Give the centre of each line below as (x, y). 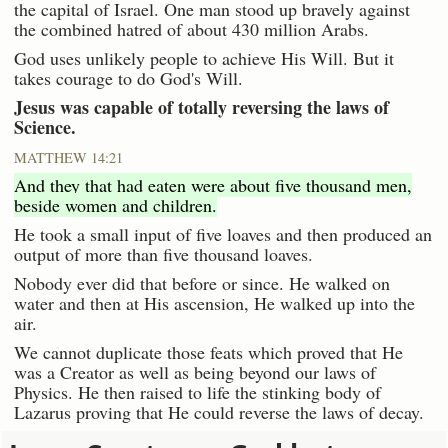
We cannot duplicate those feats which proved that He (208, 351)
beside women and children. (115, 204)
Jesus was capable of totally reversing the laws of (201, 106)
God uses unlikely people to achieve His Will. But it (204, 57)
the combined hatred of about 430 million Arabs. (191, 28)
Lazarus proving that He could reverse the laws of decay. (219, 411)
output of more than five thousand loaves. (163, 253)
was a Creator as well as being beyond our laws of (195, 371)
